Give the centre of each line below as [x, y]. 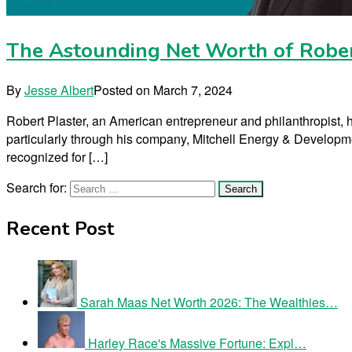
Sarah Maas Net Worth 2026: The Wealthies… [209, 302]
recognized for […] [57, 157]
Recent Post [60, 229]
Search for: [37, 188]
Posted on [123, 90]
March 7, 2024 [193, 90]
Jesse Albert [59, 90]
